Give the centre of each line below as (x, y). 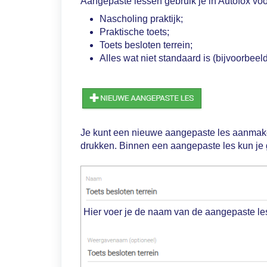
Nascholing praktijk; (141, 19)
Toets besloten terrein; (146, 45)
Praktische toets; (134, 32)
